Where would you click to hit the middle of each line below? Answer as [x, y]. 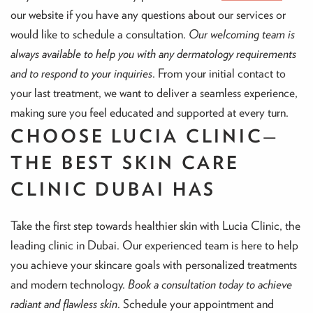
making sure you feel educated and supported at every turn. [150, 112]
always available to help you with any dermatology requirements [153, 54]
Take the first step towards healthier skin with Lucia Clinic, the [155, 226]
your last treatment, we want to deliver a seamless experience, [154, 93]
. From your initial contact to [219, 73]
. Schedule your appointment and [196, 304]
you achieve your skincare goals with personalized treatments [154, 265]
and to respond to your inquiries [81, 73]
